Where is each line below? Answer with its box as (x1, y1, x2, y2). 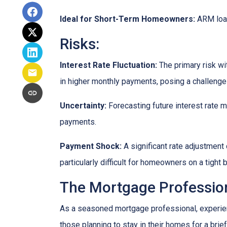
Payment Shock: (60, 141, 122, 151)
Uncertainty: (60, 101, 106, 110)
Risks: (60, 35, 99, 53)
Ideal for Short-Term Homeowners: (60, 14, 195, 24)
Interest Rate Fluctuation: (60, 60, 157, 70)
